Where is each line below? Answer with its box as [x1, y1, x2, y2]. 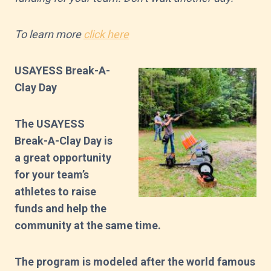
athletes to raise [15, 184, 96, 198]
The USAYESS [15, 117, 85, 130]
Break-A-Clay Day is [15, 134, 113, 147]
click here [83, 27, 129, 41]
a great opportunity [15, 151, 111, 164]
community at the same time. [15, 218, 161, 232]
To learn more [15, 27, 83, 41]
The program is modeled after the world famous [15, 255, 255, 268]
